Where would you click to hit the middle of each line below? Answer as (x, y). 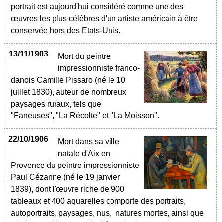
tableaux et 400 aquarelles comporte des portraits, (98, 201)
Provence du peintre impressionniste (75, 165)
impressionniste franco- (99, 68)
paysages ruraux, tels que (56, 104)
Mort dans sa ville (89, 141)
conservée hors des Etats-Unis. (67, 30)
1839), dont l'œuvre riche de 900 (68, 189)
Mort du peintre (84, 56)
